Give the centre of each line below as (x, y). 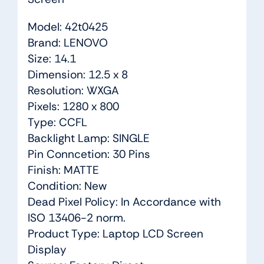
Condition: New (67, 186)
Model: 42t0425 (67, 27)
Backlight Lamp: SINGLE (88, 138)
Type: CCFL (57, 122)
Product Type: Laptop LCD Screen (115, 233)
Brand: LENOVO (67, 42)
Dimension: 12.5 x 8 (77, 74)
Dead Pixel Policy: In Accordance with (124, 202)
